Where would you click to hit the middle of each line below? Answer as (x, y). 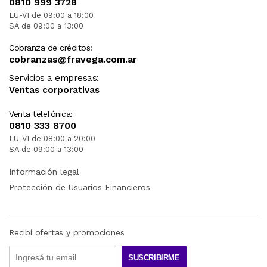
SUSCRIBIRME (154, 257)
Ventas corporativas (54, 90)
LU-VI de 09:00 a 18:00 (51, 15)
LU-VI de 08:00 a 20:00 (52, 139)
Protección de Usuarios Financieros (80, 187)
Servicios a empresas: (54, 78)
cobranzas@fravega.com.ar (73, 60)
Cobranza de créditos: (51, 48)
